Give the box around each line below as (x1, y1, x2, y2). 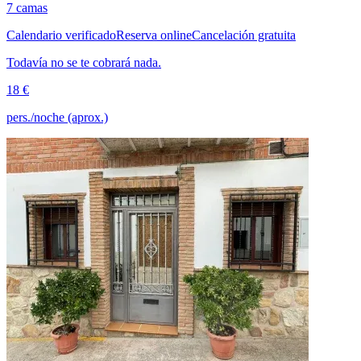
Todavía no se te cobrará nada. (6, 56, 161, 70)
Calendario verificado (6, 28, 116, 43)
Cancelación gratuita (192, 28, 296, 43)
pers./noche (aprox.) (6, 110, 108, 125)
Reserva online (116, 28, 192, 43)
